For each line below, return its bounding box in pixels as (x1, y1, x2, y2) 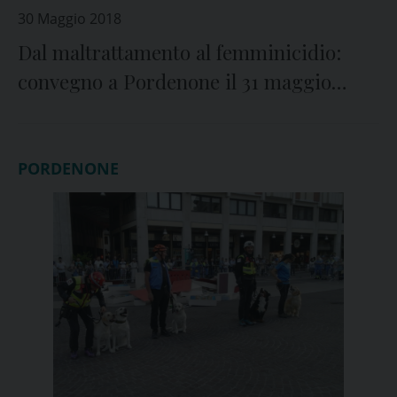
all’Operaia (18, 97, 113, 124)
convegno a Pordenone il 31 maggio (18, 68, 331, 95)
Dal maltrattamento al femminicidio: (18, 39, 341, 66)
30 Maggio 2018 (18, 9, 121, 28)
